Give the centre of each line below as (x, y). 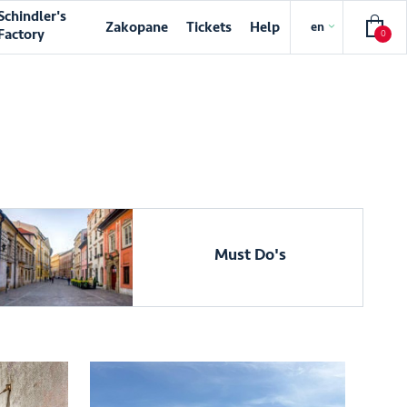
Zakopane (137, 27)
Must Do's (250, 254)
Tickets (209, 27)
